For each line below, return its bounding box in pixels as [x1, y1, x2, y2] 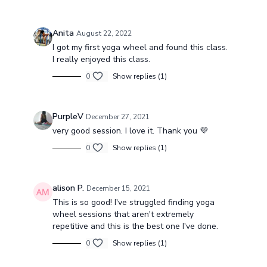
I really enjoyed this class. [52, 54, 150, 65]
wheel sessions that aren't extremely [52, 209, 194, 220]
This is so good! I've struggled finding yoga [52, 197, 215, 208]
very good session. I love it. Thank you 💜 [52, 125, 208, 136]
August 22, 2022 [76, 29, 132, 38]
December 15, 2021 [86, 184, 150, 193]
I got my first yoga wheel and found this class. [52, 42, 228, 53]
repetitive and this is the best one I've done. [52, 221, 218, 232]
